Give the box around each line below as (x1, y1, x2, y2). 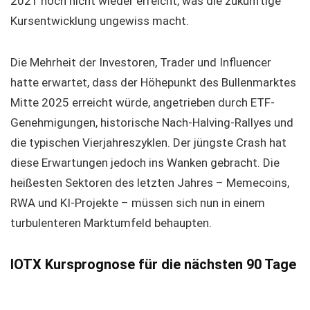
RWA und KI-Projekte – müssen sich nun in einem (10, 196, 265, 210)
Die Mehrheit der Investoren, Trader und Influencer (10, 55, 271, 69)
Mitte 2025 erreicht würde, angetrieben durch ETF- (10, 95, 275, 109)
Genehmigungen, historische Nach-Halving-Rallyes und (10, 116, 293, 129)
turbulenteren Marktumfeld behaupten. (10, 216, 212, 230)
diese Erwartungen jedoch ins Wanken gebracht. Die (10, 156, 280, 170)
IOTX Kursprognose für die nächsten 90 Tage (10, 256, 300, 273)
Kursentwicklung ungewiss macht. (10, 14, 189, 28)
